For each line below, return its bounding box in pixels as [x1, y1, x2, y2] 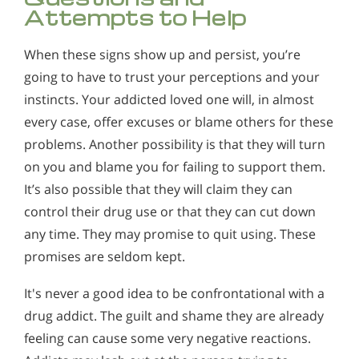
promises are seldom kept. [24, 248, 185, 266]
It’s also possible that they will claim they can [24, 180, 292, 199]
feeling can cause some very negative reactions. [24, 329, 311, 347]
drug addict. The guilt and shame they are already [24, 306, 324, 325]
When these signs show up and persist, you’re [24, 46, 301, 64]
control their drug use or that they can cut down [24, 203, 316, 221]
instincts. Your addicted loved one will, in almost [24, 91, 314, 109]
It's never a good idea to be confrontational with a [24, 284, 325, 302]
